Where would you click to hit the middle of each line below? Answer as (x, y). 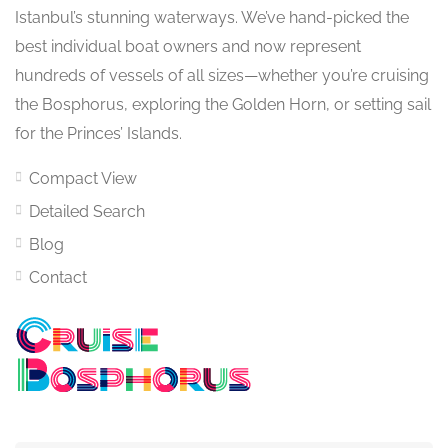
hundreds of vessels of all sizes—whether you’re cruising (222, 75)
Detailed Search (87, 211)
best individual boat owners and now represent (188, 46)
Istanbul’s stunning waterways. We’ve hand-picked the (212, 17)
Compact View (83, 178)
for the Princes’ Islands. (98, 133)
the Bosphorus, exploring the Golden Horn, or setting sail (223, 104)
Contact (58, 277)
